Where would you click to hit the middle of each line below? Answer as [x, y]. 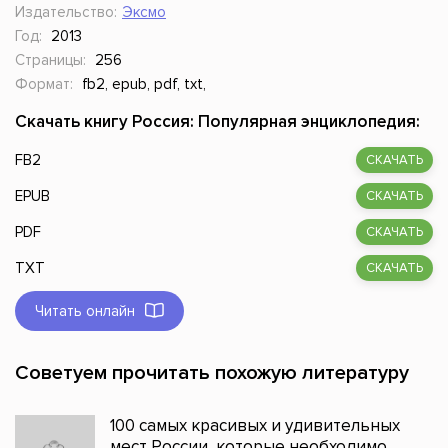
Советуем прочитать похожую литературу [212, 373]
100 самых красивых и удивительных [255, 426]
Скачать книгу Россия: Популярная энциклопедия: [217, 122]
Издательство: [66, 12]
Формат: [44, 84]
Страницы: [50, 60]
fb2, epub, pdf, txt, [144, 84]
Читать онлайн [85, 311]
